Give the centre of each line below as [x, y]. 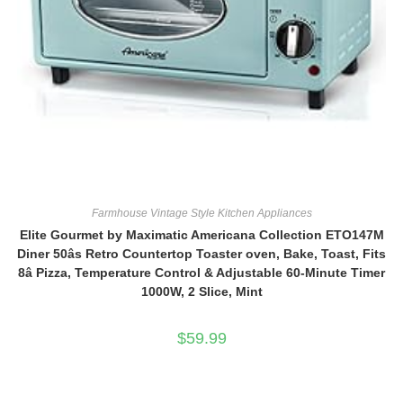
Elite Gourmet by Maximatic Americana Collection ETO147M [201, 234]
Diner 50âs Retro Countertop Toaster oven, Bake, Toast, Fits [201, 253]
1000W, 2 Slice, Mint [201, 291]
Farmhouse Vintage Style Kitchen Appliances [201, 213]
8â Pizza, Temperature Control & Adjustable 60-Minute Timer [201, 272]
